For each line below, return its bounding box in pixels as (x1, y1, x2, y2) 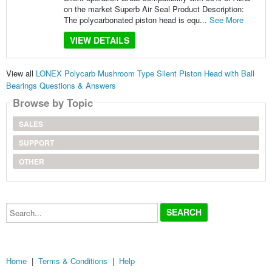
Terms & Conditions (38, 254, 107, 267)
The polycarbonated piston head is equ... (63, 13, 209, 25)
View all (5, 67, 36, 80)
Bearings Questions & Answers (5, 80, 116, 92)
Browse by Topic (12, 95, 93, 110)
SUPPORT (18, 137, 54, 149)
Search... (5, 200, 38, 212)
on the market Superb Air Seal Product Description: (63, 2, 244, 15)
